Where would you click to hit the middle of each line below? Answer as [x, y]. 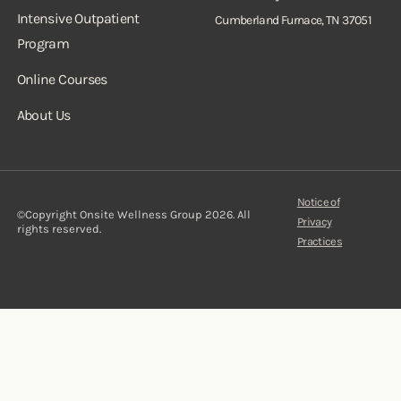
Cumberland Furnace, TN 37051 [293, 20]
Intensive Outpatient [78, 18]
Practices [320, 241]
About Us [43, 115]
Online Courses [62, 79]
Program [43, 43]
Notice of [318, 202]
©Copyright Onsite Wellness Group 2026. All [133, 214]
